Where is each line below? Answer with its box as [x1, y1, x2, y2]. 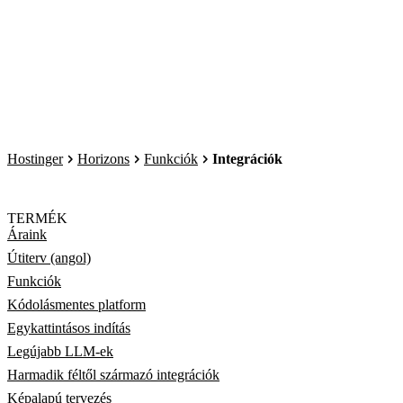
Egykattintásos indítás [7, 320, 130, 336]
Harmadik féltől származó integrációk [7, 367, 219, 383]
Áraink [7, 227, 47, 243]
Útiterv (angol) [7, 250, 91, 266]
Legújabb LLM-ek [7, 344, 113, 360]
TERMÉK [7, 210, 67, 227]
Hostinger [7, 151, 63, 167]
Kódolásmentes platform [7, 297, 146, 313]
